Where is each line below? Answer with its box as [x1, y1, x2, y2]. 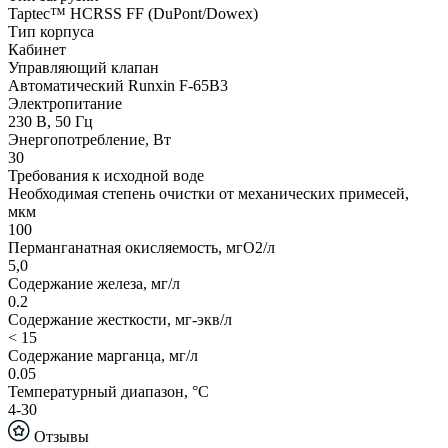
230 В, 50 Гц [8, 113, 93, 131]
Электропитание [8, 95, 122, 113]
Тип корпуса [8, 23, 94, 41]
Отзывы [30, 428, 89, 446]
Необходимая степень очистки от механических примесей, [8, 185, 409, 203]
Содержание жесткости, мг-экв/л [8, 311, 232, 329]
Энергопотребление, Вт [8, 131, 171, 149]
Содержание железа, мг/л [8, 275, 180, 293]
